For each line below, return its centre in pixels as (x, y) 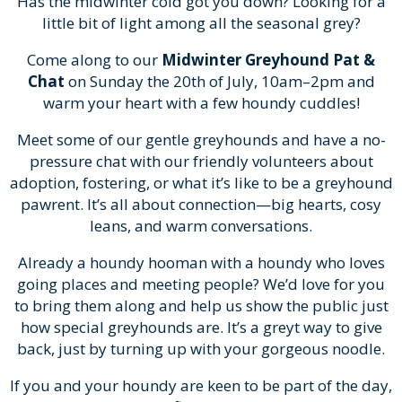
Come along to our (94, 59)
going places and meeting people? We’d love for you (201, 284)
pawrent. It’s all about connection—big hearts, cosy (201, 204)
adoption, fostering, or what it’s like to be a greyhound (201, 182)
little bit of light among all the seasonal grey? (201, 22)
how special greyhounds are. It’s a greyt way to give (201, 327)
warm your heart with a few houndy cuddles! (201, 102)
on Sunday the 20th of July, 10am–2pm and (219, 81)
